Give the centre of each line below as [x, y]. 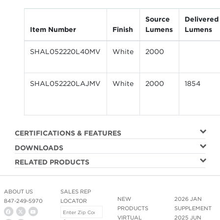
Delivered [201, 19]
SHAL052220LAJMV [65, 83]
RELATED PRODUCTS [52, 162]
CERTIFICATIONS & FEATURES [68, 133]
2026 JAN [188, 199]
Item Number [53, 29]
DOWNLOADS [39, 148]
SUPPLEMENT [193, 208]
